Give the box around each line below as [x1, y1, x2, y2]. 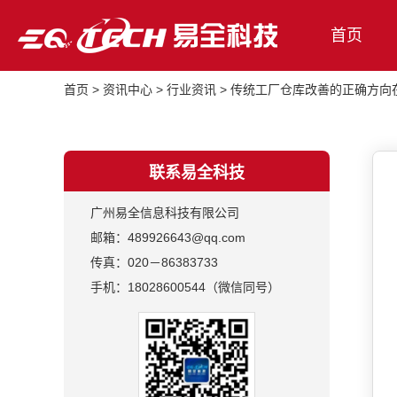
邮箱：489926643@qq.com [90, 230, 245, 245]
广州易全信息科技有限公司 [90, 206, 239, 220]
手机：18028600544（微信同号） [90, 280, 280, 294]
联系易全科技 [149, 164, 245, 182]
